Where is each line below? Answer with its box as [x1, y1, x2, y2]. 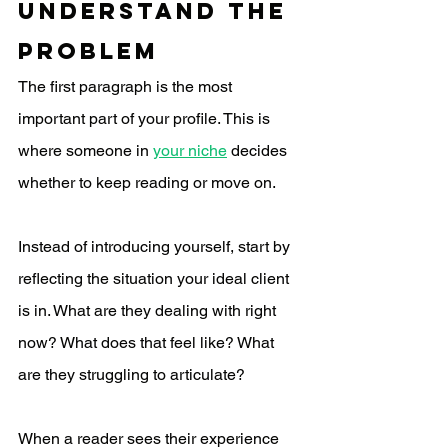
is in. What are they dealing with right [18, 301, 280, 321]
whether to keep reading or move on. [18, 173, 276, 193]
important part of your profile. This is [18, 109, 274, 129]
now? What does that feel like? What [18, 333, 278, 353]
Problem [18, 37, 159, 66]
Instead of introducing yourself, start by [18, 237, 294, 257]
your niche [153, 141, 227, 161]
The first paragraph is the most [18, 77, 236, 97]
